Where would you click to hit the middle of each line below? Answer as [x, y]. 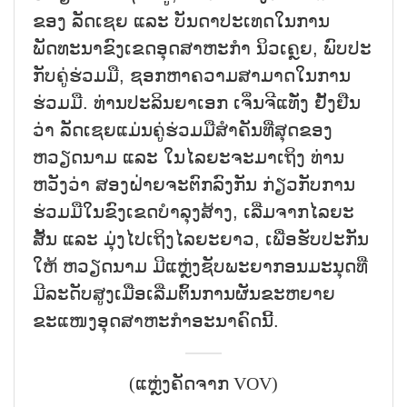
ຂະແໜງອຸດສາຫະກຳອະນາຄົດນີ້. [156, 320]
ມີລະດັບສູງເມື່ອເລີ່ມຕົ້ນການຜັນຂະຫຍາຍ [184, 293]
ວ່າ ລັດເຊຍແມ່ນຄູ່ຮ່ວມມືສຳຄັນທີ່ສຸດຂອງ [183, 129]
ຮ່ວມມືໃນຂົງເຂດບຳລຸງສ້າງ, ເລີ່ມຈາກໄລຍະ [194, 211]
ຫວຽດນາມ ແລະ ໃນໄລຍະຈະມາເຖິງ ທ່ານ [189, 157]
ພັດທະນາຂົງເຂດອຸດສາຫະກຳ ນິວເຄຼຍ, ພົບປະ [202, 48]
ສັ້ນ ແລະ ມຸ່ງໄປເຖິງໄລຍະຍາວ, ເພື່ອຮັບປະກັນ [201, 238]
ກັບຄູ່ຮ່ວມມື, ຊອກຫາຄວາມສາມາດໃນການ [192, 75]
